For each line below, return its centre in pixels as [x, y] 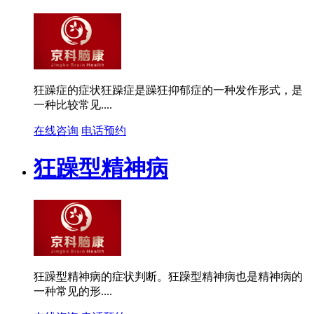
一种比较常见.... [73, 104]
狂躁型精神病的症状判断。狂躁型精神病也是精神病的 [168, 276]
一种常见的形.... [73, 291]
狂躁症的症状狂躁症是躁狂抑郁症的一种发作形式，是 [168, 90]
